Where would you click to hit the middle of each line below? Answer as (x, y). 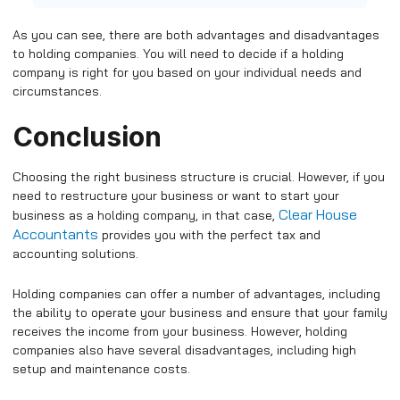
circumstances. (57, 92)
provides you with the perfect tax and (209, 234)
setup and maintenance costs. (101, 369)
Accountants (55, 233)
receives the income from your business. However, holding (180, 332)
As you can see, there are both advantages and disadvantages (196, 35)
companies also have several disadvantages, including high (184, 350)
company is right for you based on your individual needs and (187, 73)
